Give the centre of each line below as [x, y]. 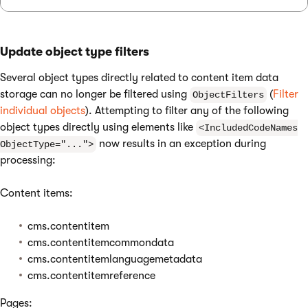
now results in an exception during [181, 144]
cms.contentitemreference [91, 276]
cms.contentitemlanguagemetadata [115, 259]
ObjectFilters [228, 95]
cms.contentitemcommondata [101, 243]
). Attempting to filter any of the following [187, 111]
